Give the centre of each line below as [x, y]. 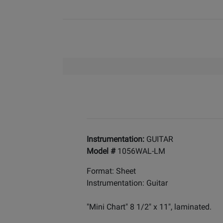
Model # [102, 151]
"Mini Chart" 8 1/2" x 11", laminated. [149, 207]
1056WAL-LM [141, 151]
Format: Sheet [111, 171]
